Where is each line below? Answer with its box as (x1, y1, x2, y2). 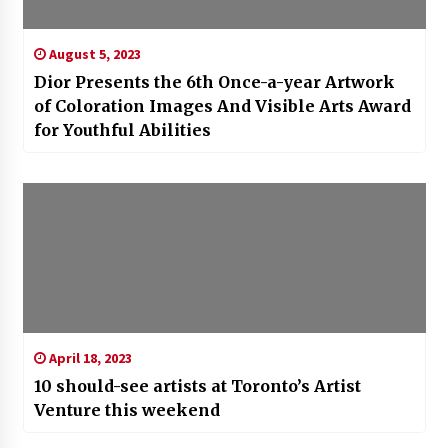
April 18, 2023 (45, 349, 132, 368)
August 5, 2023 (45, 45, 141, 64)
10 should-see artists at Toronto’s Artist (33, 376, 361, 397)
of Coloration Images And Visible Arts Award (33, 96, 411, 117)
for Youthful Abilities (33, 120, 211, 141)
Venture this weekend (33, 400, 220, 421)
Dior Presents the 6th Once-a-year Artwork (33, 72, 397, 93)
